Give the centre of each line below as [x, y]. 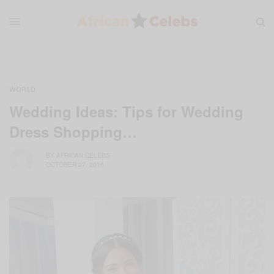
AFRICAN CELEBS [83, 156]
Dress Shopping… [73, 131]
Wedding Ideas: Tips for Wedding [126, 111]
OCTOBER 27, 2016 [75, 165]
